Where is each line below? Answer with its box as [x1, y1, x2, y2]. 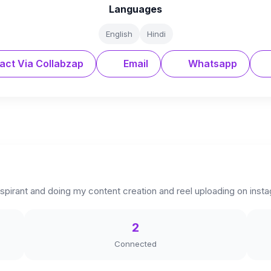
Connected [114, 239, 157, 249]
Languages [109, 3, 162, 15]
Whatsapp [185, 57, 237, 70]
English [105, 29, 132, 39]
